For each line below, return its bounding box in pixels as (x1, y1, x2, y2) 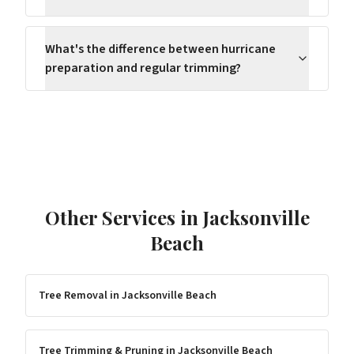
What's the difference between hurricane (45, 40, 276, 58)
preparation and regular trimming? (45, 59, 241, 77)
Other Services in (44, 205, 203, 230)
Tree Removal (39, 288, 107, 303)
